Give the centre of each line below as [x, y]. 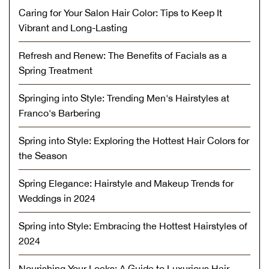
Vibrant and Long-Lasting [73, 27]
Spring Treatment [56, 70]
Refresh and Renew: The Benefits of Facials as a [123, 55]
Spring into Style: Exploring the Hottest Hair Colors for [134, 140]
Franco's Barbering [59, 113]
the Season [43, 155]
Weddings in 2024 [57, 198]
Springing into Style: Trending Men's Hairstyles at [124, 98]
